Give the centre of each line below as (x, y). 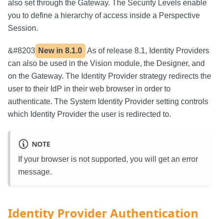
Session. (23, 28)
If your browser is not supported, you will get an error (108, 159)
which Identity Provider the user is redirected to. (89, 114)
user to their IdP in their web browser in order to (89, 89)
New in (52, 51)
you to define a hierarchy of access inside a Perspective (104, 16)
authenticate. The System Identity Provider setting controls (108, 102)
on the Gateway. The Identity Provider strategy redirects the (109, 76)
